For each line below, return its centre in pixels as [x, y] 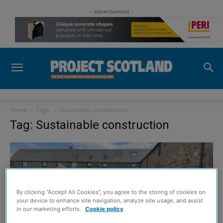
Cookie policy [105, 209]
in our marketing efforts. [50, 209]
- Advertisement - [111, 11]
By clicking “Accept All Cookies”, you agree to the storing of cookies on [111, 192]
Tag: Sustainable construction [90, 125]
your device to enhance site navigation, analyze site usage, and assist [110, 201]
